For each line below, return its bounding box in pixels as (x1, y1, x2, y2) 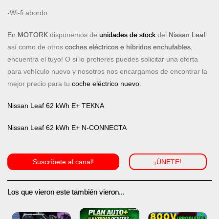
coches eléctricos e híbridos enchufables (65, 43, 191, 51)
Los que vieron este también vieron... (7, 188, 125, 197)
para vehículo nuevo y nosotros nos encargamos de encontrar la (7, 67, 207, 76)
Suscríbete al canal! (32, 158, 94, 166)
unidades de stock (99, 31, 155, 39)
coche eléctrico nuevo (72, 80, 139, 88)
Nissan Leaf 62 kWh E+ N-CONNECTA (7, 124, 127, 132)
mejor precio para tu (7, 80, 72, 88)
